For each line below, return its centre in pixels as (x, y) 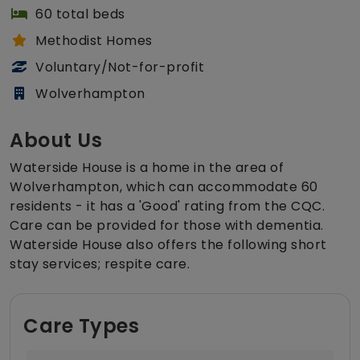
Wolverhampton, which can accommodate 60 (164, 187)
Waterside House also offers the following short (168, 245)
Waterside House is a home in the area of (147, 168)
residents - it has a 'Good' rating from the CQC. (167, 207)
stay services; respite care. (100, 264)
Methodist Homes (94, 41)
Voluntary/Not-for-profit (120, 67)
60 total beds (80, 14)
